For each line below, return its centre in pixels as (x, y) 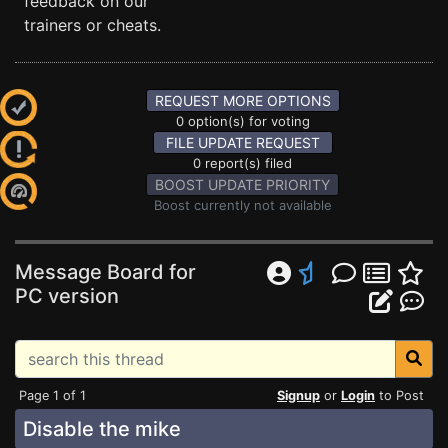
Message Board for (105, 272)
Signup (298, 395)
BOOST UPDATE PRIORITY (242, 184)
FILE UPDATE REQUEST (242, 142)
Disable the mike (102, 429)
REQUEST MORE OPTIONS (242, 100)
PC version (67, 296)
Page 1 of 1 (52, 395)
